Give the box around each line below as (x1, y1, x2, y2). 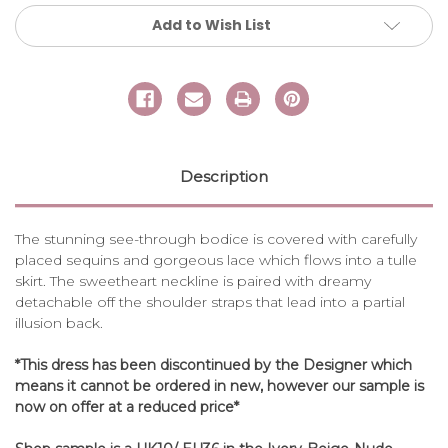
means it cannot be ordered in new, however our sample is (15, 376, 424, 395)
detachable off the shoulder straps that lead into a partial (15, 292, 405, 311)
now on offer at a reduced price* (15, 397, 239, 416)
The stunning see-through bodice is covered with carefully (15, 229, 417, 248)
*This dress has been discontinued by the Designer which (15, 355, 412, 374)
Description (180, 166, 268, 186)
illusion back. (15, 313, 103, 332)
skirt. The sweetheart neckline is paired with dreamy (15, 271, 371, 290)
